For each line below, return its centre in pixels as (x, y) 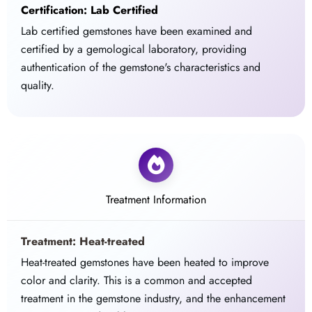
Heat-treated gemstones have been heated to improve (145, 263)
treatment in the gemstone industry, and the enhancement (154, 299)
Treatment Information (156, 200)
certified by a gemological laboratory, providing (134, 49)
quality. (38, 86)
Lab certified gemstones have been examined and (137, 31)
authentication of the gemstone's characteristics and (141, 68)
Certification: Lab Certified (90, 10)
